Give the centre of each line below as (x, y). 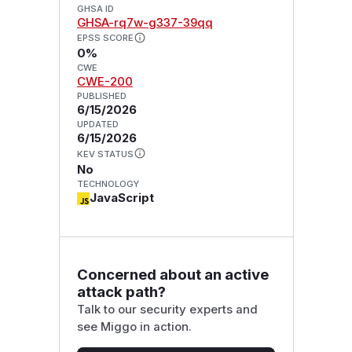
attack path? (121, 291)
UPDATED (97, 125)
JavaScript (121, 198)
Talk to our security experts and (167, 309)
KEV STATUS (105, 154)
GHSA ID (95, 8)
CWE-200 (104, 82)
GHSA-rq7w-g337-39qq (145, 22)
